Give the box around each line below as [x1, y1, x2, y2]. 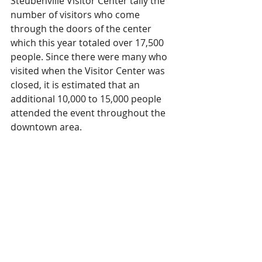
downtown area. [11, 120, 84, 134]
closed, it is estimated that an [11, 78, 142, 92]
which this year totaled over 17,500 [11, 36, 166, 50]
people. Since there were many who [11, 50, 170, 64]
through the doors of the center [11, 22, 154, 36]
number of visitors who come [11, 8, 142, 22]
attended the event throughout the [11, 106, 168, 120]
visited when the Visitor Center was [11, 64, 167, 78]
